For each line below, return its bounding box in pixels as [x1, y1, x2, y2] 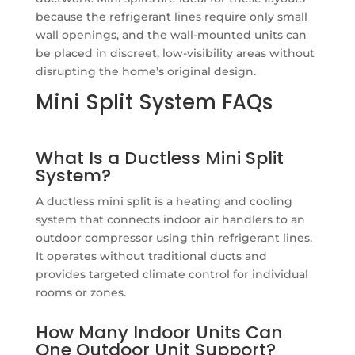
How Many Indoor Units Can [35, 319, 283, 345]
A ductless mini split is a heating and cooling [35, 193, 292, 208]
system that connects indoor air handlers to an [35, 212, 305, 227]
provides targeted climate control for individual [35, 266, 308, 281]
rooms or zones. [35, 284, 126, 300]
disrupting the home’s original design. [35, 63, 256, 78]
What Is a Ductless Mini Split [35, 145, 284, 170]
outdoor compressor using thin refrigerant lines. [35, 230, 312, 245]
